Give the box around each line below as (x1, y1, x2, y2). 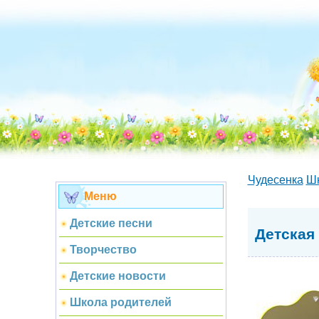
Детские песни (69, 217, 152, 229)
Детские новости (69, 270, 166, 282)
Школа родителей (69, 296, 172, 308)
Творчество (69, 244, 137, 256)
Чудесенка (247, 174, 303, 186)
